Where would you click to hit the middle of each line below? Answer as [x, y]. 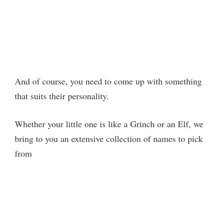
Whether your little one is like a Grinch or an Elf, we [109, 124]
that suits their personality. [62, 96]
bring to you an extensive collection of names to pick [109, 138]
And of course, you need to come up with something [108, 81]
